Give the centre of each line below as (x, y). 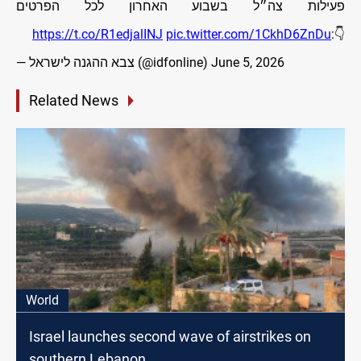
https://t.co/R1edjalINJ (98, 34)
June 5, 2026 (248, 62)
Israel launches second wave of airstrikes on (170, 337)
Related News (74, 100)
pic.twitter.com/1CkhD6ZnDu (249, 34)
